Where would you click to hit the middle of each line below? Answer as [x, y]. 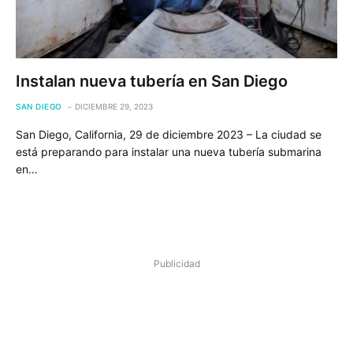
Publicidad [176, 263]
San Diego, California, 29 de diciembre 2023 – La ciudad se [169, 134]
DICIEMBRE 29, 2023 [113, 106]
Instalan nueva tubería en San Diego [152, 81]
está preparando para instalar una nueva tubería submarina [169, 151]
